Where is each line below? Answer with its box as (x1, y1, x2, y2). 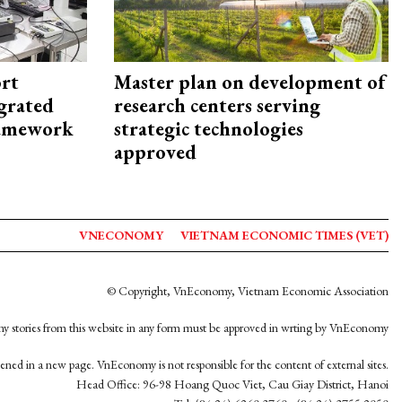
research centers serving (114, 92, 320, 119)
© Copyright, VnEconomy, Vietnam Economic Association (107, 283, 389, 299)
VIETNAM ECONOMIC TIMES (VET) (180, 227, 389, 243)
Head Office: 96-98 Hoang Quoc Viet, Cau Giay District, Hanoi (76, 376, 389, 392)
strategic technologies (114, 116, 303, 143)
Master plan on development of (114, 69, 385, 96)
